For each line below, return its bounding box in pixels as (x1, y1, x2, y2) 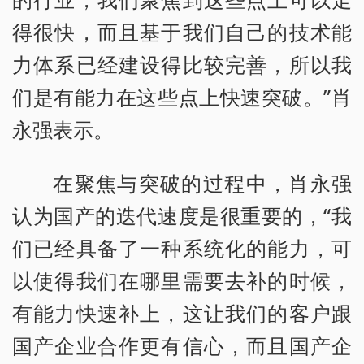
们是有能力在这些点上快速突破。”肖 (12, 82, 352, 110)
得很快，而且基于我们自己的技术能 (12, 17, 352, 45)
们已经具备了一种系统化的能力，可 (12, 233, 352, 262)
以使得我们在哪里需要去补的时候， (12, 266, 352, 294)
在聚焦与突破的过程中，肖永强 (53, 168, 352, 197)
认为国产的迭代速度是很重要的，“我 (12, 201, 352, 229)
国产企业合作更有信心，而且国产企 (12, 331, 352, 359)
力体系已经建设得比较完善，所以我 (12, 50, 352, 78)
